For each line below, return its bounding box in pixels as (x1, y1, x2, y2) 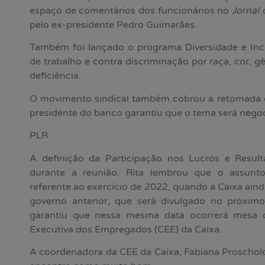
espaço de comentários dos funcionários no (30, 5, 232, 17)
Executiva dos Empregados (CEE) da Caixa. (30, 223, 222, 235)
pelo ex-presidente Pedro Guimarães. (30, 19, 197, 31)
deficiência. (30, 70, 81, 82)
